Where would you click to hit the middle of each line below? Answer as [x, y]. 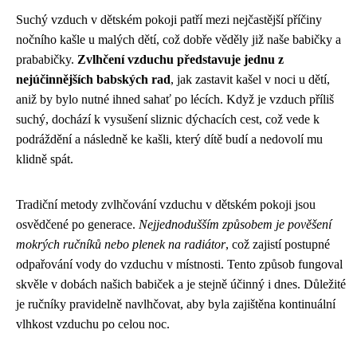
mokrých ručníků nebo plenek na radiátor [121, 244]
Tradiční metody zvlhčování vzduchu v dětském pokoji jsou [166, 204]
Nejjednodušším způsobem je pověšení [235, 224]
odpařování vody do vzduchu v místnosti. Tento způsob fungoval [179, 264]
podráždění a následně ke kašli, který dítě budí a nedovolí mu [169, 139]
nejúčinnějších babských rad [93, 79]
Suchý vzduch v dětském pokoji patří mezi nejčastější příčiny [169, 19]
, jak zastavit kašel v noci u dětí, [250, 79]
